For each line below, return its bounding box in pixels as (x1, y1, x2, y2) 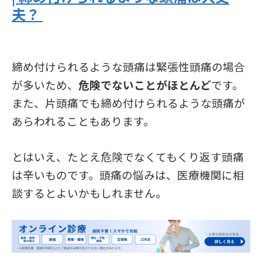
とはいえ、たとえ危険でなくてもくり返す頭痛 (12, 148, 244, 164)
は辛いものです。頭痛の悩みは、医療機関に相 (12, 166, 244, 182)
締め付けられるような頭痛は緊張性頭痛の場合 (12, 58, 245, 74)
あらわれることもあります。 (12, 112, 154, 129)
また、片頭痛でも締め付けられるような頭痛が (12, 94, 245, 111)
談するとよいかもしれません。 (12, 184, 167, 201)
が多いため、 (12, 76, 78, 92)
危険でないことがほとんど (78, 76, 211, 92)
